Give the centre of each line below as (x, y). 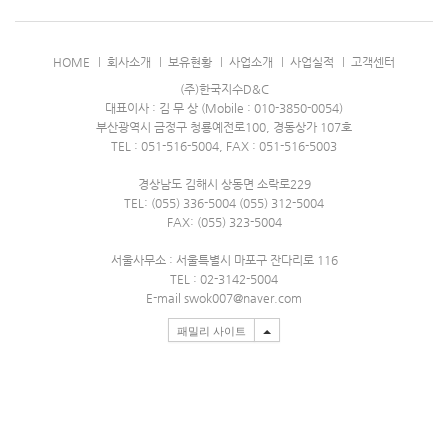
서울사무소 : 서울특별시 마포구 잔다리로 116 (224, 259)
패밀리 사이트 (211, 330)
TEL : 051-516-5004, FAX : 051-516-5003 (224, 145)
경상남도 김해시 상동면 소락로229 (224, 183)
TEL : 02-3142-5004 (224, 278)
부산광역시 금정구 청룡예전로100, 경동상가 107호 (224, 126)
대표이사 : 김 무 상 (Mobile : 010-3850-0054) (224, 107)
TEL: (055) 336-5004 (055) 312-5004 (224, 202)
